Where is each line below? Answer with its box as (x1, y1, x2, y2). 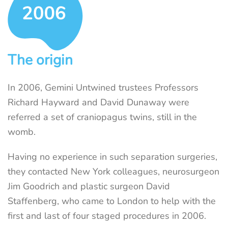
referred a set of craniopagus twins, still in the (8, 110, 197, 123)
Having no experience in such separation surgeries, (8, 150, 217, 163)
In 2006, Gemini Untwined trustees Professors (8, 81, 198, 94)
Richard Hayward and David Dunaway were (8, 96, 189, 108)
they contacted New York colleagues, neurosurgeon (8, 165, 219, 178)
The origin (8, 50, 73, 70)
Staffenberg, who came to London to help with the (8, 194, 216, 207)
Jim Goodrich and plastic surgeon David (8, 180, 170, 192)
